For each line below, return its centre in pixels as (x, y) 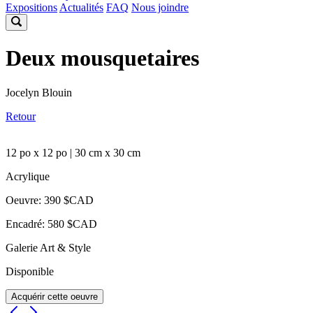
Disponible (30, 271)
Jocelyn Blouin (39, 92)
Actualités (81, 7)
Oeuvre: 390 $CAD (50, 200)
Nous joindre (160, 7)
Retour (21, 116)
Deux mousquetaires (102, 58)
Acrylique (28, 176)
